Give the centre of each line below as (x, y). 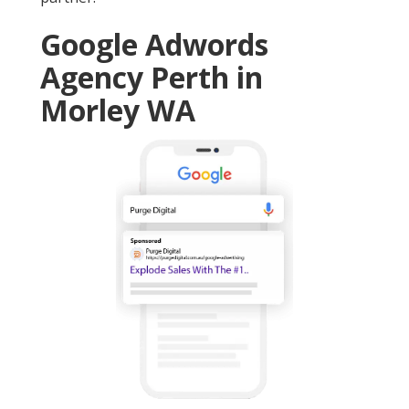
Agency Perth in (152, 78)
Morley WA (118, 110)
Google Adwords (154, 45)
